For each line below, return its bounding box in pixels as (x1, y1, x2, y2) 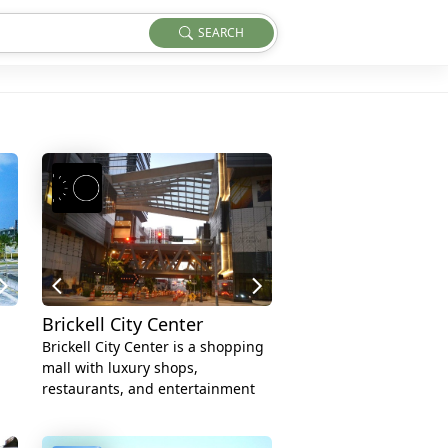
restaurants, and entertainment (42, 379, 255, 399)
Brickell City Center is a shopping (42, 337, 264, 357)
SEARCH (198, 24, 244, 41)
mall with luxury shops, (42, 358, 198, 378)
